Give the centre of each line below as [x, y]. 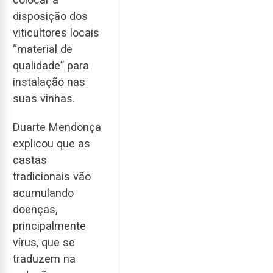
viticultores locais [56, 33]
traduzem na [44, 258]
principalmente [49, 225]
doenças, [35, 209]
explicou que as [51, 143]
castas [30, 160]
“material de [43, 49]
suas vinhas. [44, 99]
